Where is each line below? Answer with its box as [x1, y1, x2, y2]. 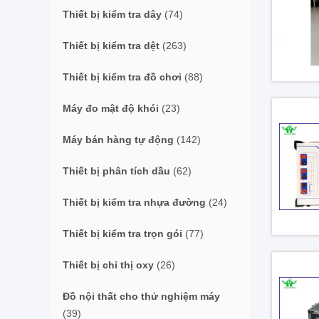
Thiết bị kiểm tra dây [63, 9, 162, 20]
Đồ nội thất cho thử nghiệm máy [63, 291, 220, 302]
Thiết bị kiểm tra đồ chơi [63, 71, 182, 83]
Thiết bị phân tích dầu [63, 165, 170, 177]
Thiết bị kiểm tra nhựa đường [63, 197, 206, 208]
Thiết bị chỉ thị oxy [63, 259, 154, 271]
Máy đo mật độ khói [63, 103, 159, 114]
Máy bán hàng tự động [63, 134, 174, 145]
